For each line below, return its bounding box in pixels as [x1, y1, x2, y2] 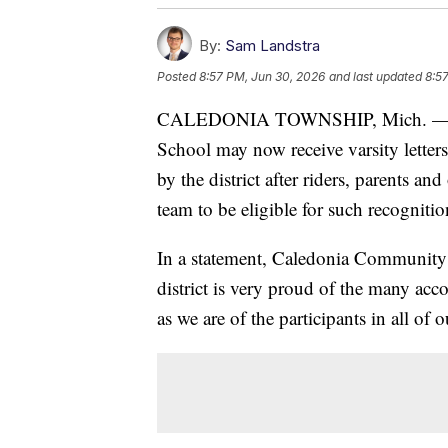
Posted [157, 69, 199, 85]
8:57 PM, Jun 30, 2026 [199, 69, 325, 85]
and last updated [329, 69, 422, 85]
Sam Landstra [225, 36, 320, 56]
